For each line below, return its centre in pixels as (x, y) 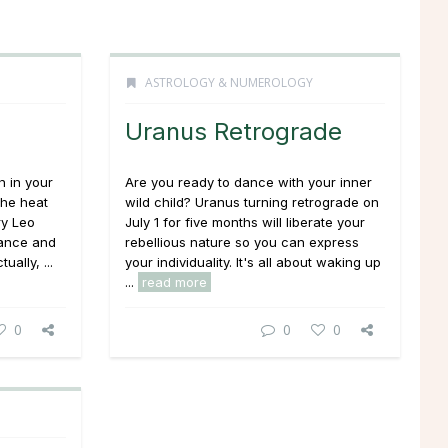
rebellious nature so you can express (242, 242)
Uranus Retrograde (233, 131)
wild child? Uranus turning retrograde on (252, 202)
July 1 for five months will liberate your (245, 222)
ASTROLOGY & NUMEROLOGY (229, 82)
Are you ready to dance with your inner (248, 182)
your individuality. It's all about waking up (253, 262)
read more (174, 282)
